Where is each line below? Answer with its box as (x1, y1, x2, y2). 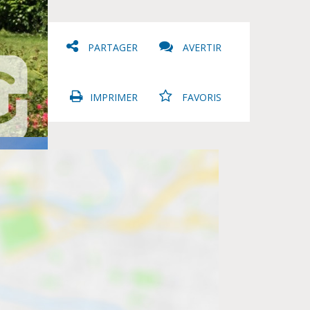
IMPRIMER (89, 91, 138, 104)
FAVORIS (179, 91, 221, 104)
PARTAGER (87, 41, 138, 54)
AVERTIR (179, 41, 221, 54)
